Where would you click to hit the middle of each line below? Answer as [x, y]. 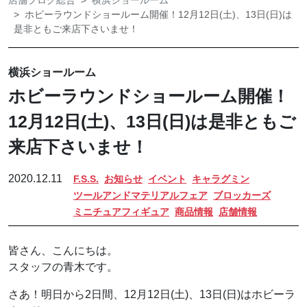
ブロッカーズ [242, 196]
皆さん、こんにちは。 [63, 251]
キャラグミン [221, 179]
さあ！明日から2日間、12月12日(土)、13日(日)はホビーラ [152, 295]
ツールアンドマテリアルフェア [140, 196]
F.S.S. [86, 179]
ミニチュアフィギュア [121, 212]
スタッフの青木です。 [63, 267]
